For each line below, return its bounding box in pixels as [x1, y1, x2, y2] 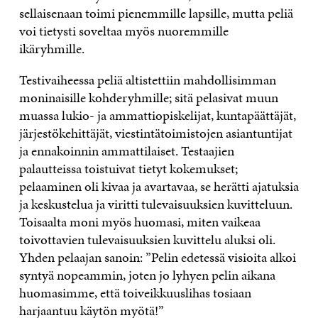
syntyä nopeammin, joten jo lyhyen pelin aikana [18, 265, 275, 285]
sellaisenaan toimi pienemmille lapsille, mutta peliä [18, 3, 293, 23]
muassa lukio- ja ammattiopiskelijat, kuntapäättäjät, [18, 105, 296, 125]
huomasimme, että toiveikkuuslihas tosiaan [18, 283, 251, 302]
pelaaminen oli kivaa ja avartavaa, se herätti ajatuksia [18, 176, 299, 196]
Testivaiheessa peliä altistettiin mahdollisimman [18, 70, 276, 89]
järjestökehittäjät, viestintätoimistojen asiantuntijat [18, 123, 292, 143]
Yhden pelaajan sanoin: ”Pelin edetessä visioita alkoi [18, 247, 296, 267]
